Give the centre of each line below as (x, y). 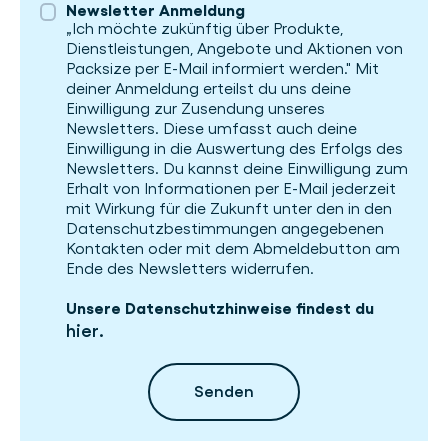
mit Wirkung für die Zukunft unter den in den (229, 208)
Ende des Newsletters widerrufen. (190, 268)
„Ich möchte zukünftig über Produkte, (204, 28)
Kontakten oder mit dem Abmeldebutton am (233, 248)
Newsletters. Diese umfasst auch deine (211, 128)
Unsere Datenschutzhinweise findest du (220, 308)
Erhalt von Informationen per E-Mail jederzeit (231, 188)
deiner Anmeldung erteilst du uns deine (208, 88)
